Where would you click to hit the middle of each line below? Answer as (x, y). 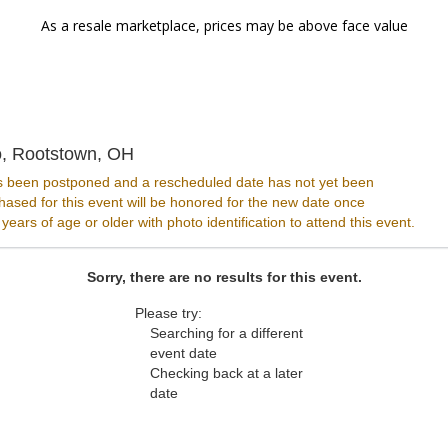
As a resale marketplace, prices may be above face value (224, 25)
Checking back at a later (226, 373)
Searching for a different (226, 333)
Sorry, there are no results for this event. (224, 277)
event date (183, 353)
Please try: (168, 313)
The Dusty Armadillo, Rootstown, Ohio (284, 153)
